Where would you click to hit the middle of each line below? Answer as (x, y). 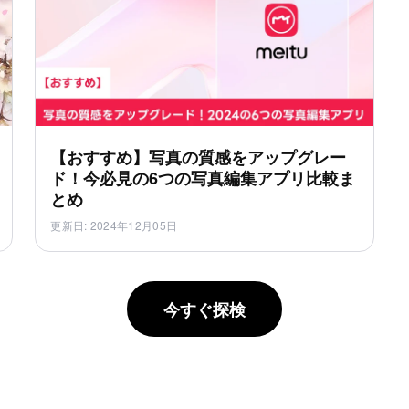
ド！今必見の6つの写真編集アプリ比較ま (203, 178)
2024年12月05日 (134, 225)
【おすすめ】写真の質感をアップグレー (199, 157)
